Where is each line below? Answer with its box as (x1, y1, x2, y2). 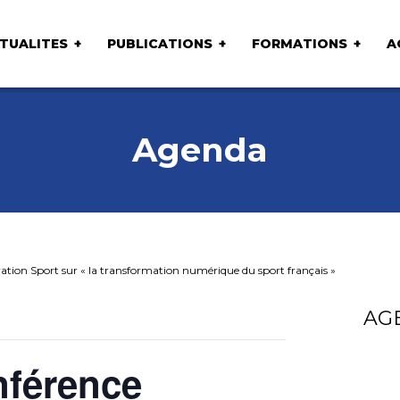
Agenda (132, 129, 268, 170)
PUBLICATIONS (106, 35, 212, 52)
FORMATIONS (251, 35, 347, 52)
